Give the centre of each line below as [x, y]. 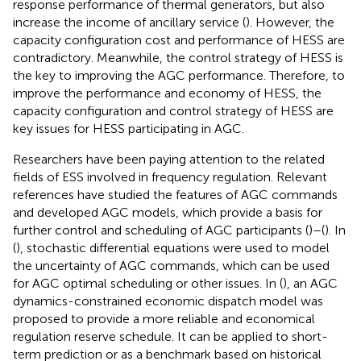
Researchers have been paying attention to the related [169, 159]
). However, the [290, 22]
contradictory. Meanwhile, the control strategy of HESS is [178, 57]
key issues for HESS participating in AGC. [129, 128]
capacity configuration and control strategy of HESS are [173, 110]
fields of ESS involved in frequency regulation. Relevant [170, 176]
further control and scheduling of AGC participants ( [161, 230]
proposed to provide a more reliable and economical [164, 318]
